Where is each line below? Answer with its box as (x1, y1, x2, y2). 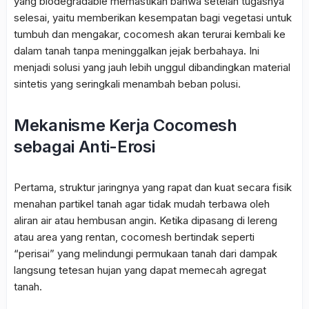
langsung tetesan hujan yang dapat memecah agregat (14, 263, 266, 277)
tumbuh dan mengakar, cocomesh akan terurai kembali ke (14, 28, 286, 41)
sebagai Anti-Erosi (14, 137, 155, 157)
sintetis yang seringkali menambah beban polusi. (14, 77, 241, 91)
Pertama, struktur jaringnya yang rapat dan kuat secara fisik (14, 181, 292, 195)
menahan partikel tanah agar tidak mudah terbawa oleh (14, 197, 270, 211)
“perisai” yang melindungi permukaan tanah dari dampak (14, 247, 277, 261)
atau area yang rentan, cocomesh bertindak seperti (14, 230, 255, 244)
